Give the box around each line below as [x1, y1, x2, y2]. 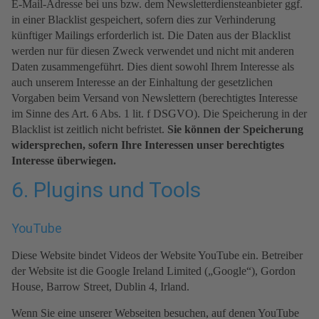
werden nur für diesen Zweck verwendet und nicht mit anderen [11, 45, 294, 58]
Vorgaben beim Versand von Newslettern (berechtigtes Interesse [11, 92, 298, 105]
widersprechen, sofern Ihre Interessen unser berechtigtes [11, 139, 284, 152]
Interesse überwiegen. [11, 155, 116, 167]
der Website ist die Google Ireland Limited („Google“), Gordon [11, 265, 296, 278]
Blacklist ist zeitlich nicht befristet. [11, 123, 167, 136]
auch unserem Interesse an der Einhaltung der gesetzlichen [11, 76, 273, 89]
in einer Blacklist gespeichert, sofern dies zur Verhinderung [11, 14, 276, 26]
